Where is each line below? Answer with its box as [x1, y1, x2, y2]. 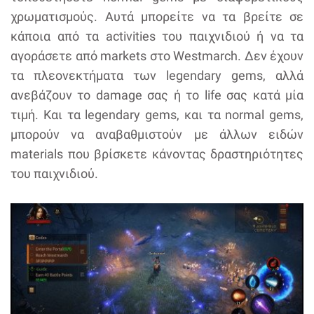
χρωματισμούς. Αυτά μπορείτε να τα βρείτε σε [11, 9, 303, 25]
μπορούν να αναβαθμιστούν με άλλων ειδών [11, 127, 303, 142]
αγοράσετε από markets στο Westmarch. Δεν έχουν [11, 48, 303, 64]
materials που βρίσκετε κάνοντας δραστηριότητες [11, 146, 303, 162]
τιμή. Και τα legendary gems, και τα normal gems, [11, 107, 303, 123]
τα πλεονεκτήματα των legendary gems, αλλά [11, 68, 303, 83]
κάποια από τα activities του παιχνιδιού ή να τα [11, 29, 303, 44]
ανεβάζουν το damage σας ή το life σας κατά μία [11, 88, 303, 103]
